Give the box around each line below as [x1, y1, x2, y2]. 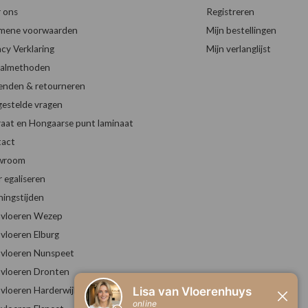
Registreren [206, 6, 254, 18]
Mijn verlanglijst [206, 43, 271, 55]
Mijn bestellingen [206, 25, 276, 36]
